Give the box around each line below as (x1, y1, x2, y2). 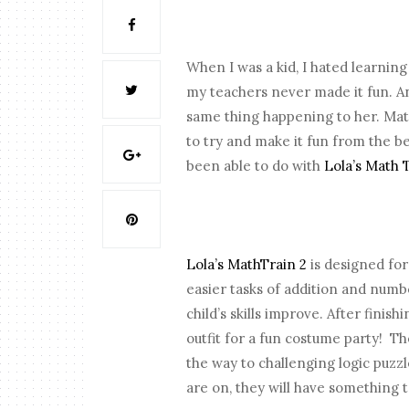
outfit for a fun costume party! (186, 330, 383, 348)
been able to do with (186, 157, 325, 175)
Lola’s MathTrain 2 (186, 256, 308, 274)
